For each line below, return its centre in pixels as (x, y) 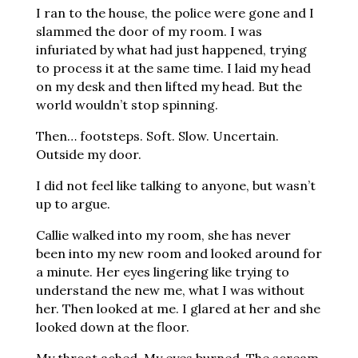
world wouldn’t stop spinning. (127, 105)
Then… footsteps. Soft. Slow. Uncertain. (157, 136)
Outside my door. (88, 154)
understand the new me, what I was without (170, 290)
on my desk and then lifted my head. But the (169, 86)
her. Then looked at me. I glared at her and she (178, 308)
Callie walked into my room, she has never (163, 235)
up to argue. (74, 204)
